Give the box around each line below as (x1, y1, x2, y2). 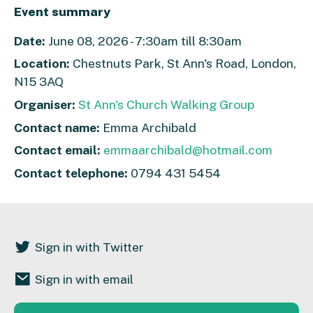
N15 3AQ (14, 74, 64, 89)
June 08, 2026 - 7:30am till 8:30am (45, 33, 242, 48)
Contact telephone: (14, 166, 128, 180)
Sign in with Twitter (35, 240, 144, 254)
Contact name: (14, 119, 100, 135)
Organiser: (14, 97, 75, 112)
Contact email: (14, 143, 101, 158)
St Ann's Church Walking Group (78, 97, 254, 112)
